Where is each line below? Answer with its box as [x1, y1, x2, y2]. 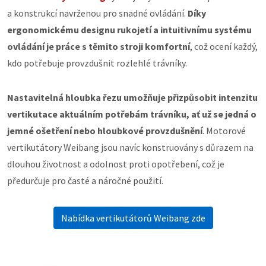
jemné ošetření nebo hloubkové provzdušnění [7, 125, 202, 137]
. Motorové [202, 125, 246, 137]
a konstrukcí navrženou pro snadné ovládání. [7, 7, 188, 19]
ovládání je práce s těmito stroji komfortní [7, 40, 190, 52]
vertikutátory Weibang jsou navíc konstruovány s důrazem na [7, 141, 254, 153]
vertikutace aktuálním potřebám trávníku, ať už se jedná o [7, 108, 256, 120]
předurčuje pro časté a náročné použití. [7, 175, 163, 186]
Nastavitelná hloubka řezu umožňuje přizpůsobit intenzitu [7, 91, 258, 103]
